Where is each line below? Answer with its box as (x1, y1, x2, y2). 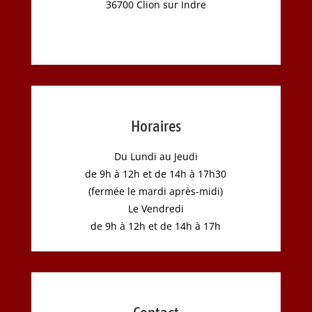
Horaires (130, 116, 181, 135)
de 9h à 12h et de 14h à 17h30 (85, 166, 227, 180)
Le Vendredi (127, 201, 184, 215)
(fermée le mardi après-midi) (88, 184, 224, 198)
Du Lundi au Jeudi (114, 149, 198, 163)
